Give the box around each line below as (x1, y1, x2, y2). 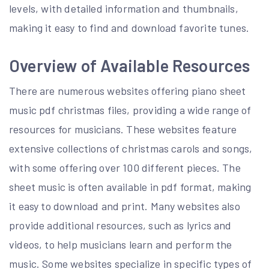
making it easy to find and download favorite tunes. (9, 21, 250, 34)
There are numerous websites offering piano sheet (9, 84, 246, 97)
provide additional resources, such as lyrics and (9, 219, 232, 232)
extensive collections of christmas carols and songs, (9, 142, 253, 155)
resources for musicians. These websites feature (9, 122, 237, 136)
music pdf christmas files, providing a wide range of (9, 103, 252, 116)
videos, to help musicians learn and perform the (9, 238, 232, 251)
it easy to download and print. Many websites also (9, 199, 240, 213)
